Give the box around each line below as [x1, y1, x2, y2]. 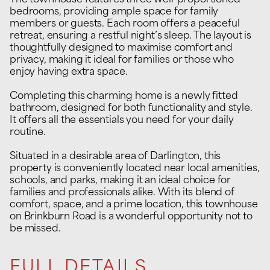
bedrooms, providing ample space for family [10, 7, 219, 17]
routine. [10, 128, 46, 137]
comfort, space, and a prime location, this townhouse [10, 200, 258, 210]
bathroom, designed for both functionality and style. [10, 104, 253, 113]
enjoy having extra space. [10, 67, 128, 77]
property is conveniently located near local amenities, [10, 164, 260, 174]
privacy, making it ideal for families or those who [10, 55, 234, 65]
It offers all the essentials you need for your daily [10, 116, 234, 125]
